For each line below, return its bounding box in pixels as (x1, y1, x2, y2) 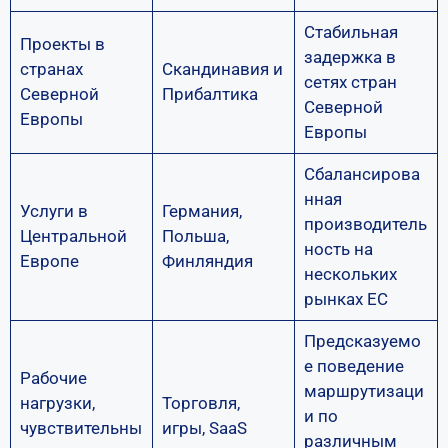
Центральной (19, 225, 127, 246)
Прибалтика (161, 83, 258, 104)
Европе (19, 250, 79, 271)
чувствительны (19, 417, 142, 438)
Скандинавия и (161, 58, 283, 79)
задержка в (303, 46, 396, 67)
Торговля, (161, 392, 240, 413)
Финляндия (161, 250, 253, 271)
